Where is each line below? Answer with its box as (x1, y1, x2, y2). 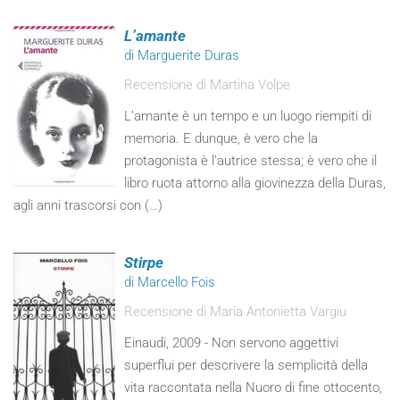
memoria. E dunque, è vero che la (124, 130, 319, 146)
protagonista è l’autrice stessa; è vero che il (124, 153, 378, 169)
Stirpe (124, 254, 164, 271)
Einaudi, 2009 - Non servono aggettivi (124, 335, 339, 351)
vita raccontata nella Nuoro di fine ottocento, (124, 379, 383, 396)
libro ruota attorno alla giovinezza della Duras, (124, 175, 387, 191)
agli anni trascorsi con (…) (13, 197, 162, 213)
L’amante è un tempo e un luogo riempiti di (124, 108, 372, 124)
